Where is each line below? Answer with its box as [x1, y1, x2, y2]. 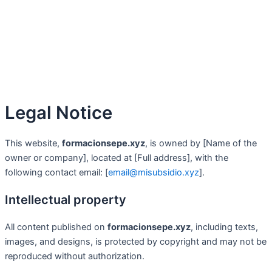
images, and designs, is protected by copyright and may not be [5, 236, 267, 247]
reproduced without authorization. [5, 250, 144, 262]
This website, [5, 137, 62, 149]
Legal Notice [5, 102, 112, 124]
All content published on [5, 221, 107, 233]
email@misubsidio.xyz [108, 166, 199, 178]
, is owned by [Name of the [145, 137, 257, 149]
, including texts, [191, 221, 258, 233]
